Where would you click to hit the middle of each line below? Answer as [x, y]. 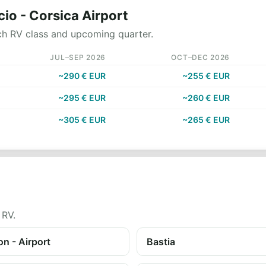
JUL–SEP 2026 [78, 57]
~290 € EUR [82, 76]
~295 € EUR [82, 98]
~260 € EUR [206, 98]
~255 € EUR [206, 76]
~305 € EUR [82, 120]
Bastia [161, 242]
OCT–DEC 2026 [200, 57]
